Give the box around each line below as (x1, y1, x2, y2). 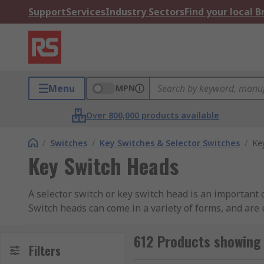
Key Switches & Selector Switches (100, 137, 240, 148)
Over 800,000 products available (86, 110, 220, 121)
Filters (29, 242, 61, 259)
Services (66, 5, 105, 18)
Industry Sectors (105, 5, 184, 18)
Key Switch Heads (28, 150, 179, 181)
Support (28, 5, 66, 18)
